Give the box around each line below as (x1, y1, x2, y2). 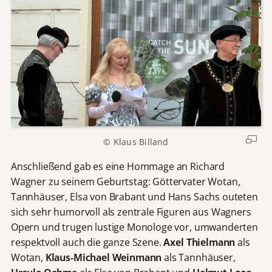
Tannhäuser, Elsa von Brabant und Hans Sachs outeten (10, 190, 258, 204)
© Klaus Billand (103, 136, 169, 148)
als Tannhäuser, (161, 251, 236, 265)
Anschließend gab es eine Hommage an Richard (10, 160, 225, 174)
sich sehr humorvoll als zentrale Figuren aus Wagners (10, 205, 251, 219)
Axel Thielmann (163, 236, 236, 250)
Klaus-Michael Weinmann (45, 251, 162, 265)
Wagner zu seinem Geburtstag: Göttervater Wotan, (10, 175, 240, 189)
